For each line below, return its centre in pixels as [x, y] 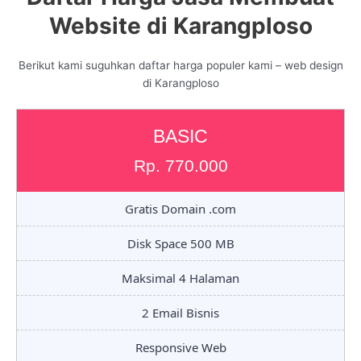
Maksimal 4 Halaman [180, 278]
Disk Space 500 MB [180, 244]
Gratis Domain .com [180, 209]
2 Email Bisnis [180, 313]
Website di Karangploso [180, 25]
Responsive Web [180, 348]
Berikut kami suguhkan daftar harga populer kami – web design [180, 65]
